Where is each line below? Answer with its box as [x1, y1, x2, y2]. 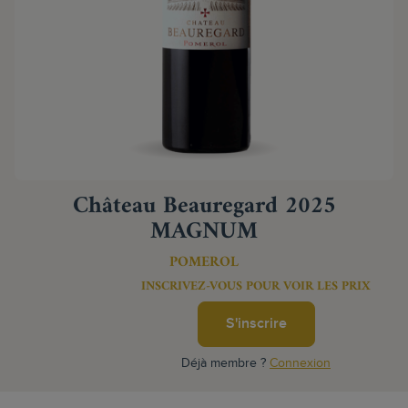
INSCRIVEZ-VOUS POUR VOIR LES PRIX [141, 275, 371, 298]
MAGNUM [150, 211, 258, 252]
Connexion [270, 356, 331, 371]
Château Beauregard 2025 [72, 186, 336, 227]
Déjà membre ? [181, 356, 270, 371]
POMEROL [169, 250, 239, 275]
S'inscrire [225, 315, 287, 332]
